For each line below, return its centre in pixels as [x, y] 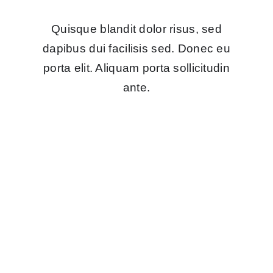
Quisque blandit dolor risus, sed [136, 29]
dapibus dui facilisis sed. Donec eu [136, 49]
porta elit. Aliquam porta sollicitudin [136, 68]
